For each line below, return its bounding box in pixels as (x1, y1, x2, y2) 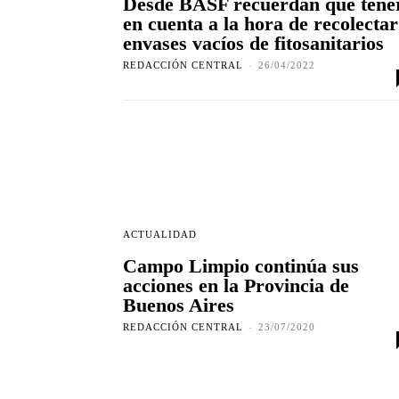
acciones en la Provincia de (123, 274, 349, 297)
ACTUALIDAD (123, 229, 197, 240)
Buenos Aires (123, 294, 234, 317)
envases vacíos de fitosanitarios (123, 32, 384, 55)
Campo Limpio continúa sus (123, 255, 359, 278)
